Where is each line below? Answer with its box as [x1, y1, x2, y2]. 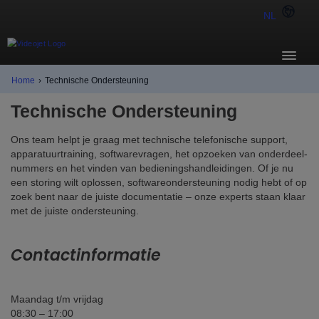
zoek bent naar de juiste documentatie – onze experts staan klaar [11, 191, 305, 202]
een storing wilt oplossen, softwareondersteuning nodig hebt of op [11, 177, 307, 188]
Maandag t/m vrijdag [11, 293, 103, 305]
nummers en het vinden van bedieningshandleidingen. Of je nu [11, 162, 293, 174]
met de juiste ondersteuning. [11, 205, 139, 216]
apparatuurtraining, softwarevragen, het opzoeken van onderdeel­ [11, 148, 308, 159]
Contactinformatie [11, 244, 161, 266]
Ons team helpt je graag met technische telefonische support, [11, 134, 288, 145]
